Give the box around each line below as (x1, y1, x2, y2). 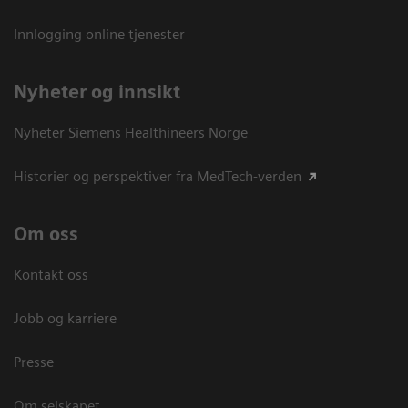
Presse (14, 352, 54, 371)
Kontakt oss (14, 265, 88, 283)
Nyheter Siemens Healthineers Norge (14, 123, 248, 141)
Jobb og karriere (14, 309, 117, 327)
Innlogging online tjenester (14, 25, 185, 43)
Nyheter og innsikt (14, 80, 180, 103)
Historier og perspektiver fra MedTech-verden (14, 167, 301, 185)
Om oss (14, 222, 78, 245)
